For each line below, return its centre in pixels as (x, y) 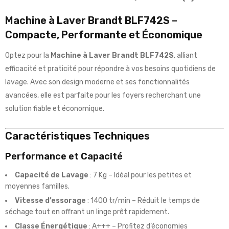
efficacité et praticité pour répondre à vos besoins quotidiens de (110, 69)
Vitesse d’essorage (50, 201)
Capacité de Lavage (52, 175)
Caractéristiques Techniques (77, 136)
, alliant (186, 56)
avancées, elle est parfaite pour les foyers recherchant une (103, 96)
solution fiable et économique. (55, 109)
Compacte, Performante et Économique (104, 35)
